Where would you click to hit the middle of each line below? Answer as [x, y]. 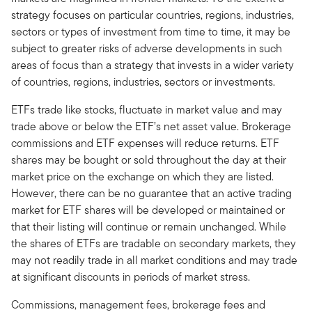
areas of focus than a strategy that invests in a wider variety [153, 65]
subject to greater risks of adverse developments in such [147, 49]
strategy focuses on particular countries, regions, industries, [153, 15]
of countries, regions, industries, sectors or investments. [143, 82]
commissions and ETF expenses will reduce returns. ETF [145, 143]
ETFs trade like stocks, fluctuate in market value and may [147, 110]
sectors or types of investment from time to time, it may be [151, 32]
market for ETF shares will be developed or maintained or [148, 210]
